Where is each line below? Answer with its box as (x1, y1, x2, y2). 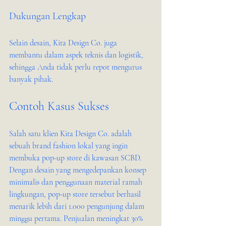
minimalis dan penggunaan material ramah (9, 177, 144, 187)
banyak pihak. (9, 74, 53, 84)
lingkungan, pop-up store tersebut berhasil (9, 189, 143, 199)
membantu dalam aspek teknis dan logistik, (9, 50, 145, 60)
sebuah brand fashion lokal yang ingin (9, 141, 130, 151)
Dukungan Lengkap (9, 10, 86, 22)
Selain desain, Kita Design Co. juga (9, 38, 119, 48)
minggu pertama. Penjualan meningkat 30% (9, 213, 145, 223)
